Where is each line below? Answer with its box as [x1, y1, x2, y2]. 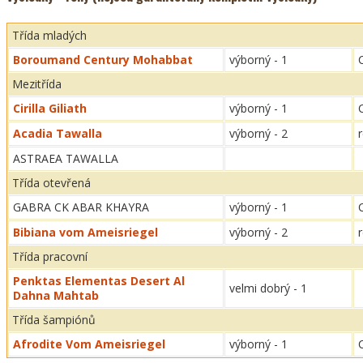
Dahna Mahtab [13, 288, 99, 303]
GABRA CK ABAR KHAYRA [13, 199, 149, 215]
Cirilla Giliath [13, 100, 87, 116]
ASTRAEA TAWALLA [13, 151, 118, 166]
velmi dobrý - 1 [229, 280, 307, 296]
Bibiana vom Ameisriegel [13, 224, 158, 240]
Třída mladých [12, 28, 87, 43]
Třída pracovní [12, 249, 88, 264]
